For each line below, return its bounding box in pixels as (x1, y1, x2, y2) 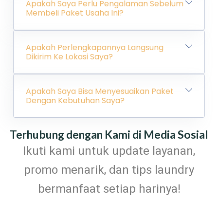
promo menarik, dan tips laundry (24, 163, 194, 177)
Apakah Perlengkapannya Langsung (25, 41, 163, 53)
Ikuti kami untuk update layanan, (23, 144, 195, 158)
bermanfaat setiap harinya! (37, 182, 181, 196)
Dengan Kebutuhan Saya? (25, 94, 125, 106)
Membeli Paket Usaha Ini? (25, 7, 124, 18)
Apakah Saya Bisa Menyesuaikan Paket (25, 85, 174, 97)
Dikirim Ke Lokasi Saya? (25, 51, 113, 62)
